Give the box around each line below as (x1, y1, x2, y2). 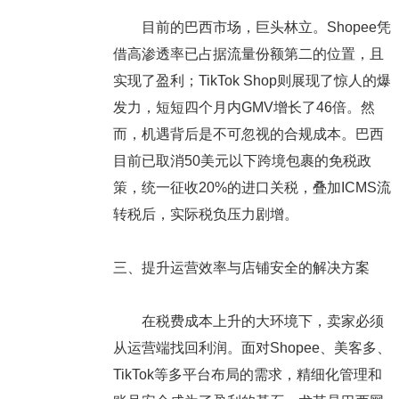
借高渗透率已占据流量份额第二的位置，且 (112, 46, 384, 62)
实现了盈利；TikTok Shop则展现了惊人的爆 (112, 73, 391, 89)
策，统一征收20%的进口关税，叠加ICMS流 (112, 180, 391, 196)
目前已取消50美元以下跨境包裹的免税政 (112, 153, 371, 169)
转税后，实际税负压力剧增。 (112, 207, 298, 223)
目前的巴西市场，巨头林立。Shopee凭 (112, 20, 391, 36)
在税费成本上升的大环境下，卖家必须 (112, 313, 384, 330)
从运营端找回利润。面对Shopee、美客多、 (112, 340, 391, 356)
